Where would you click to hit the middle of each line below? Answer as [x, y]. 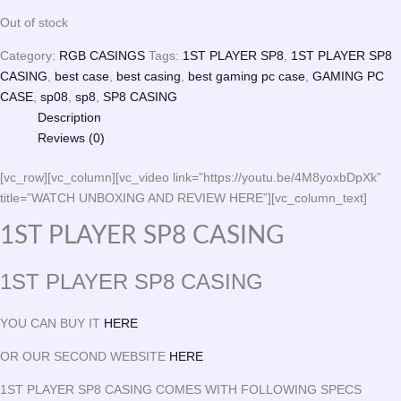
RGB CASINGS [102, 56]
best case [82, 77]
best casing [149, 77]
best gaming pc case [247, 77]
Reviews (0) [71, 138]
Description [69, 118]
